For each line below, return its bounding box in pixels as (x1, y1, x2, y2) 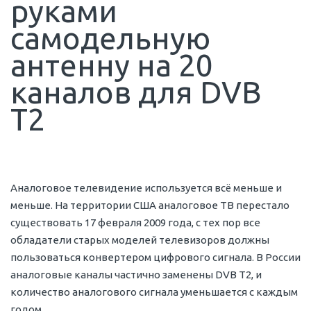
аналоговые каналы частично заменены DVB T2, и (10, 268, 262, 280)
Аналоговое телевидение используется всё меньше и (10, 181, 282, 194)
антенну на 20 (10, 48, 213, 83)
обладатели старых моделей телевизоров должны (10, 233, 269, 246)
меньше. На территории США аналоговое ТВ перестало (10, 199, 289, 211)
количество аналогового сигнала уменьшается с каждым (10, 285, 298, 298)
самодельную (10, 21, 210, 56)
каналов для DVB (10, 75, 262, 110)
